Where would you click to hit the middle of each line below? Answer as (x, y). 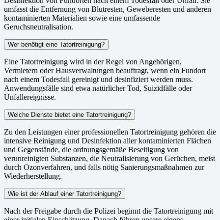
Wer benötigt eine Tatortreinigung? (56, 45)
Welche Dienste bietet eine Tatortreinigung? (69, 115)
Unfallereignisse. (30, 97)
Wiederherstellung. (33, 176)
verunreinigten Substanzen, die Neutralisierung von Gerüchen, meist (110, 159)
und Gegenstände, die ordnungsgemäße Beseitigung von (91, 150)
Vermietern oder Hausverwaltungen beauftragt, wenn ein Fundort (105, 71)
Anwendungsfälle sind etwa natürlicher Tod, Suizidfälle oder (98, 88)
